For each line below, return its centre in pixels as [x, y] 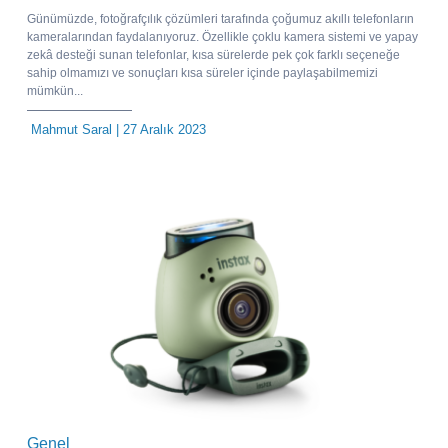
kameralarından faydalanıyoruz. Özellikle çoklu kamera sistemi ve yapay [222, 37]
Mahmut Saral [71, 130]
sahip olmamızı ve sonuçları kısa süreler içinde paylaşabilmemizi [202, 73]
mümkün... [55, 91]
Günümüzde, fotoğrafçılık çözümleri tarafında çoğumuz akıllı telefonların [220, 19]
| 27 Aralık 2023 [159, 130]
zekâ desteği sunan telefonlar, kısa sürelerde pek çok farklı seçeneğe [213, 55]
